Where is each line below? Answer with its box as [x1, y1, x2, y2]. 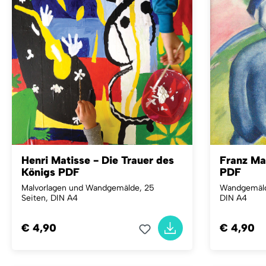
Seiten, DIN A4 [21, 193, 78, 203]
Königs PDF [21, 166, 80, 179]
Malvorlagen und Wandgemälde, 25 [21, 183, 154, 193]
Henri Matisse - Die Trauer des [21, 154, 174, 167]
